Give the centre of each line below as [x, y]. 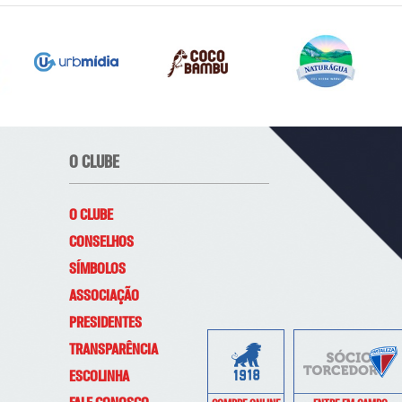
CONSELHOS [101, 243]
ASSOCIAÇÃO [104, 297]
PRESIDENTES [105, 323]
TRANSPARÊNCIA [113, 350]
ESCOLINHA [99, 377]
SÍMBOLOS [97, 270]
